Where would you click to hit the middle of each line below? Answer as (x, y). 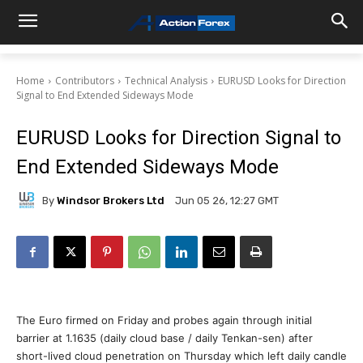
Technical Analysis (166, 81)
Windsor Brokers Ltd (111, 200)
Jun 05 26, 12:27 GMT (227, 201)
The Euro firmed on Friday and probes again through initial (164, 320)
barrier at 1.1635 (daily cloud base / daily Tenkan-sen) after (164, 338)
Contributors (85, 81)
